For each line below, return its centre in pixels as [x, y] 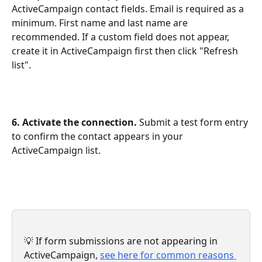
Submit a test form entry [194, 122]
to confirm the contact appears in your [99, 136]
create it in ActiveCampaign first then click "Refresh [126, 51]
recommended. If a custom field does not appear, [122, 37]
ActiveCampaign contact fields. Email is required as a [129, 9]
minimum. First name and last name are [101, 23]
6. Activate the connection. [74, 122]
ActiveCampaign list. [56, 150]
